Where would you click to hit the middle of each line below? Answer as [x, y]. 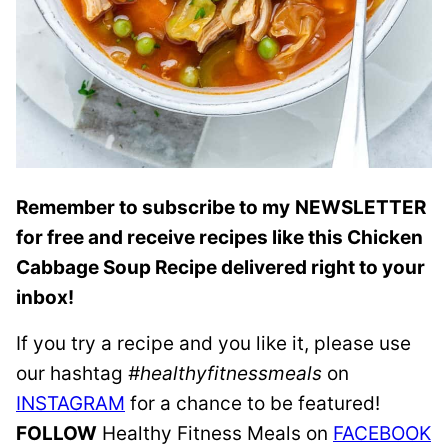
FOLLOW [56, 433]
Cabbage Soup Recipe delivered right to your [220, 267]
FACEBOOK [382, 433]
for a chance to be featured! [252, 403]
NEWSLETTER [360, 207]
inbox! [45, 297]
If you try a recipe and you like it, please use [213, 343]
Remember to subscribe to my [153, 207]
